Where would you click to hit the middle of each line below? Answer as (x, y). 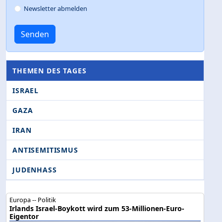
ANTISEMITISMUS (45, 150)
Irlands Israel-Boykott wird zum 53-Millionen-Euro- (97, 209)
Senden (35, 34)
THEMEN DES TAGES (50, 71)
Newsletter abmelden (56, 9)
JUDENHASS (35, 170)
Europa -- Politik (33, 200)
